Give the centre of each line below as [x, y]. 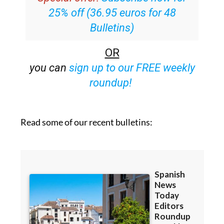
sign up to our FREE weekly [132, 67]
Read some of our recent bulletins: [86, 122]
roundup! [111, 82]
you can [49, 67]
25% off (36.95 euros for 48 [112, 12]
